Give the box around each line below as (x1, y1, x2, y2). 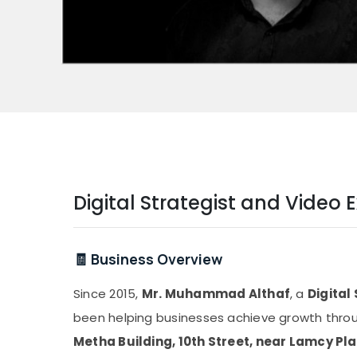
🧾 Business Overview (73, 249, 222, 269)
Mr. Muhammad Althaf (141, 285, 290, 303)
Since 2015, (73, 285, 142, 303)
